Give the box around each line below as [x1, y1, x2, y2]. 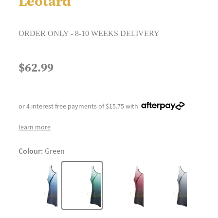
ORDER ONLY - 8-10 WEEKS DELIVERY [18, 29, 160, 37]
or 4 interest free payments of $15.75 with [18, 101, 138, 110]
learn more [18, 122, 51, 131]
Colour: [18, 145, 43, 156]
